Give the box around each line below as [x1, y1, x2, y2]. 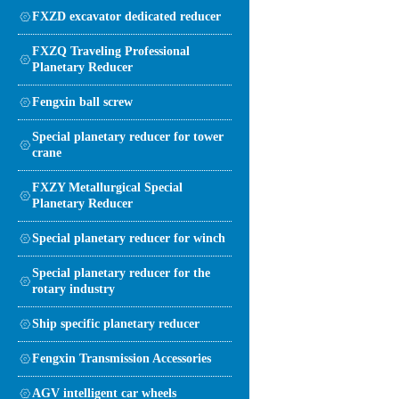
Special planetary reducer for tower [32, 129, 224, 143]
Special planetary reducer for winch [32, 231, 225, 245]
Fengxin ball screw [32, 94, 133, 109]
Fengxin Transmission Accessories [32, 351, 211, 365]
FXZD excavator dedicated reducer [32, 9, 221, 23]
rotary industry [32, 281, 115, 296]
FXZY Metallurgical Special [32, 180, 183, 194]
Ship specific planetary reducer [32, 316, 199, 330]
